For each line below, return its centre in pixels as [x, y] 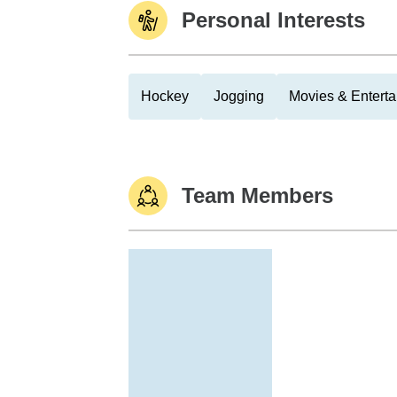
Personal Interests [273, 20]
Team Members [257, 195]
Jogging [239, 96]
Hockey [165, 96]
